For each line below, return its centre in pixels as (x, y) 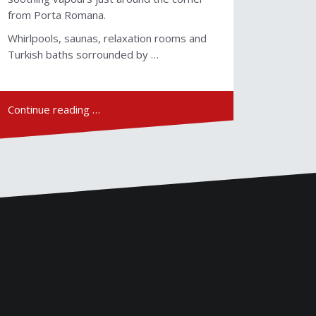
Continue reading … (54, 110)
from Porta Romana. (57, 15)
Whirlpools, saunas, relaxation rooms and (107, 38)
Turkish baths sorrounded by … (83, 55)
